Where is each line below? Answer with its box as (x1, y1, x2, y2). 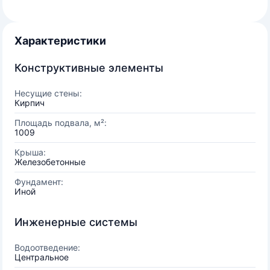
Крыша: (14, 147, 46, 157)
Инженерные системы (14, 216, 137, 228)
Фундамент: (14, 177, 63, 187)
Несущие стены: (14, 88, 82, 98)
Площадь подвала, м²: (14, 118, 107, 128)
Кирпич (14, 98, 45, 108)
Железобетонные (14, 157, 86, 167)
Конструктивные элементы (14, 61, 163, 74)
